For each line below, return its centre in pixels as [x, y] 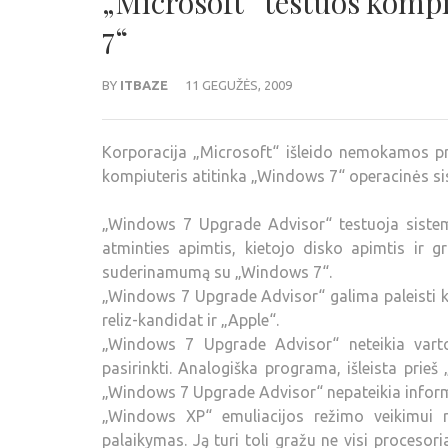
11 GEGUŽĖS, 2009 [238, 85]
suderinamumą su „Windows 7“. [217, 272]
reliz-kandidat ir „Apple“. [190, 320]
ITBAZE [144, 85]
